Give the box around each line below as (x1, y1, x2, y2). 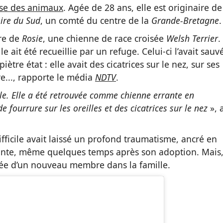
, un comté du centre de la (40, 14, 151, 26)
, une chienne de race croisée (43, 32, 166, 44)
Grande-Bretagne (151, 14, 219, 26)
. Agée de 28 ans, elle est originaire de (63, 1, 222, 13)
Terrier (192, 32, 218, 44)
